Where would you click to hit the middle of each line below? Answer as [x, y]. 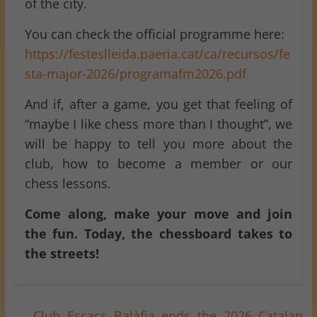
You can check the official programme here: [154, 34]
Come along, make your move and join [158, 214]
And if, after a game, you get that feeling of [158, 104]
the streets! [62, 254]
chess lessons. [68, 184]
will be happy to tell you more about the [158, 144]
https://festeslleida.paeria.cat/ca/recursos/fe [157, 54]
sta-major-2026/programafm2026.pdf [135, 74]
